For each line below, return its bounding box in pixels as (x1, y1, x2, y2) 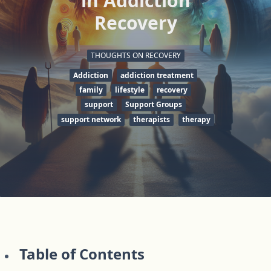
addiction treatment (120, 70, 194, 80)
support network (60, 114, 121, 125)
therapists (132, 114, 170, 125)
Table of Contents (19, 243, 145, 264)
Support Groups (125, 99, 182, 110)
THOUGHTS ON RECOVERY (90, 50, 181, 61)
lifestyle (114, 84, 145, 95)
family (79, 84, 103, 95)
